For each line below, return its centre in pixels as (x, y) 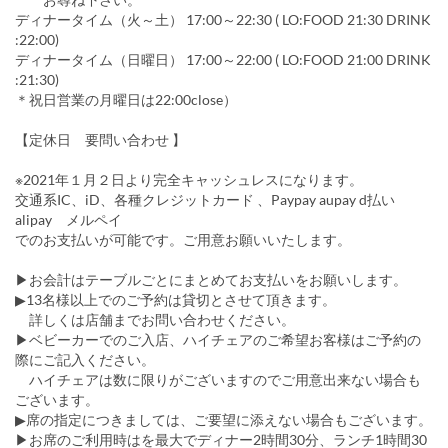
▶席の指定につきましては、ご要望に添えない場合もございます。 (223, 419)
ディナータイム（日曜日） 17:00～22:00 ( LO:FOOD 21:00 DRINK (223, 59)
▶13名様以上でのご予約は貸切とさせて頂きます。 (175, 299)
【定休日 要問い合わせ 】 (109, 139)
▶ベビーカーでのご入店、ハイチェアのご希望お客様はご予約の (218, 339)
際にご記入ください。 (85, 359)
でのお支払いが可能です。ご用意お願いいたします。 (183, 239)
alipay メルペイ (68, 219)
